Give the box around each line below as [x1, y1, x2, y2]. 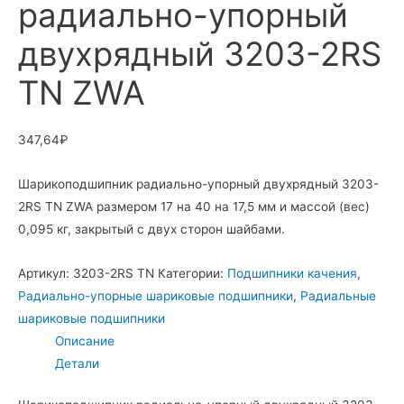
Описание [55, 334, 115, 349]
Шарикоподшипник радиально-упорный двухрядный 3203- [18, 177, 379, 192]
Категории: [158, 266, 227, 281]
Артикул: [18, 266, 73, 281]
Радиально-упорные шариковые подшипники [18, 289, 293, 304]
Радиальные [300, 289, 376, 304]
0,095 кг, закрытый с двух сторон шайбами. [18, 222, 285, 237]
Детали [55, 356, 100, 372]
